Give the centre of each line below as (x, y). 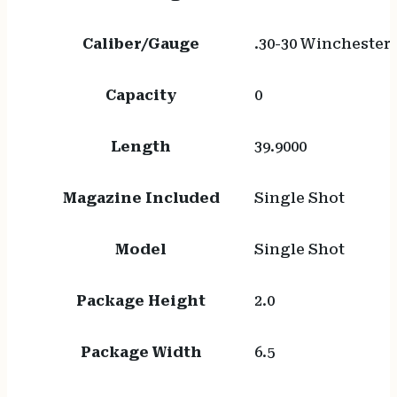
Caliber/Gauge (141, 44)
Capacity (141, 96)
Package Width (141, 353)
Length (141, 147)
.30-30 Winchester (322, 44)
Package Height (141, 301)
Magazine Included (141, 198)
